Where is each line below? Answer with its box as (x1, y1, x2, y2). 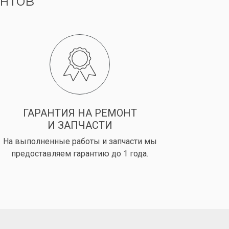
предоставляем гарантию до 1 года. (11, 149, 148, 159)
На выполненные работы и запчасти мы (3, 136, 157, 147)
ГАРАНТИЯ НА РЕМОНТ (22, 107, 137, 120)
